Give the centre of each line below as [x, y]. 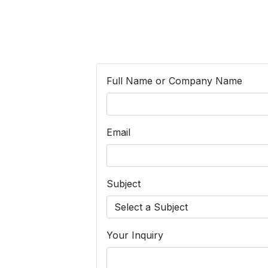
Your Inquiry [135, 235]
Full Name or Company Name [174, 80]
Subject [123, 183]
